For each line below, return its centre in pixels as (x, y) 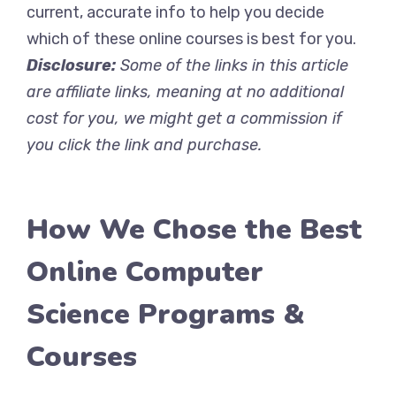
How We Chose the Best (194, 229)
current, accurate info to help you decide (175, 12)
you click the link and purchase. (144, 145)
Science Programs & (166, 314)
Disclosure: (71, 65)
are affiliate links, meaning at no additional (185, 92)
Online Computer (145, 272)
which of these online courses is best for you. (191, 39)
